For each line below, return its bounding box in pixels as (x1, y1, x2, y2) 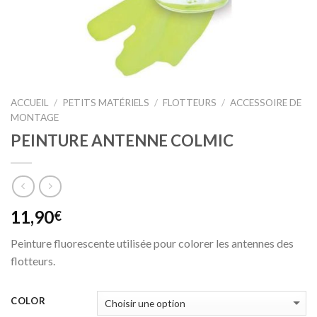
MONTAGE (11, 112, 59, 123)
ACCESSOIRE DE (230, 97, 302, 108)
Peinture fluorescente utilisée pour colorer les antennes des (11, 236, 294, 250)
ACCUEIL (11, 97, 49, 108)
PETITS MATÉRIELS (62, 97, 150, 108)
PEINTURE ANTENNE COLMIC (11, 130, 234, 150)
